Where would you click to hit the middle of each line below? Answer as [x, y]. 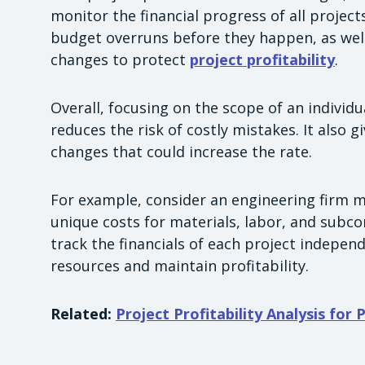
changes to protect [120, 59]
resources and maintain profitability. [180, 265]
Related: [83, 313]
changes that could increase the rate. [181, 151]
